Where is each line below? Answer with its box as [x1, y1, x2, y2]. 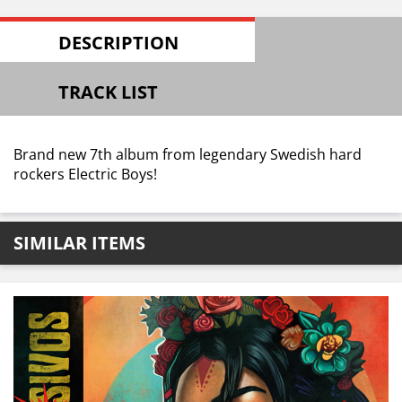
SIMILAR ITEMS [13, 231, 145, 255]
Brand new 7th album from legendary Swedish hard [13, 144, 362, 164]
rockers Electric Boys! [13, 164, 157, 184]
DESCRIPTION [58, 31, 179, 55]
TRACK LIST [58, 80, 158, 104]
